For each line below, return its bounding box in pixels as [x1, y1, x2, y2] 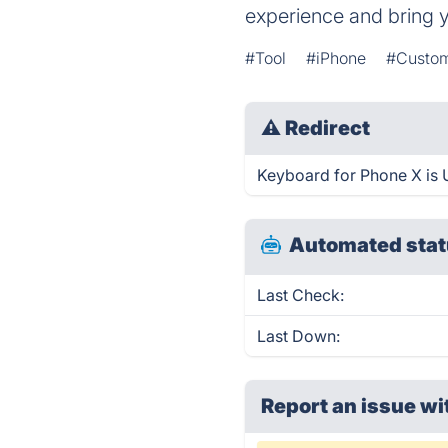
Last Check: [257, 285, 345, 305]
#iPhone [306, 48, 367, 68]
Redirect [285, 116, 371, 140]
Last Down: [257, 326, 341, 346]
